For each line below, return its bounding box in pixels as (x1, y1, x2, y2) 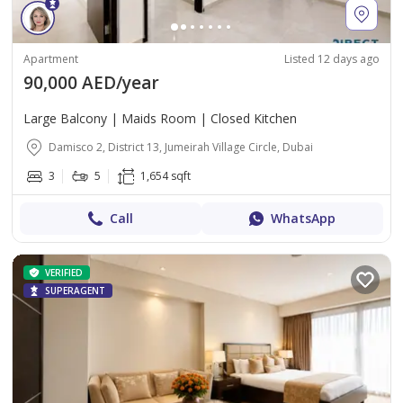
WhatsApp (271, 210, 336, 227)
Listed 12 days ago (284, 51, 380, 67)
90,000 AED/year (23, 71, 159, 94)
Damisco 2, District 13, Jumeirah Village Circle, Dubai (49, 139, 313, 155)
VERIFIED (45, 266, 83, 279)
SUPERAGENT (45, 284, 105, 297)
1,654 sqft (140, 168, 191, 184)
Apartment (23, 51, 78, 67)
